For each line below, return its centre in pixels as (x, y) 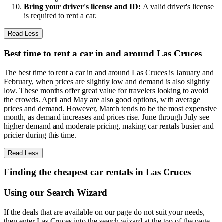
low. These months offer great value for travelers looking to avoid (106, 90)
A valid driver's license (178, 7)
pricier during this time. (40, 135)
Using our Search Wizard (55, 193)
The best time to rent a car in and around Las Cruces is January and (109, 72)
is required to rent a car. (60, 16)
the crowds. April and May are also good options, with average (102, 99)
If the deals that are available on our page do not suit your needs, (104, 212)
